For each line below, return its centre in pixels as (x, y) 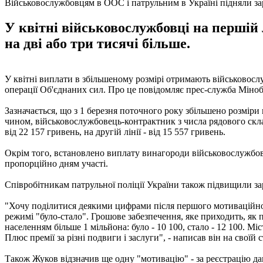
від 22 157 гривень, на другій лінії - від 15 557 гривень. (115, 131)
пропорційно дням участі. (56, 163)
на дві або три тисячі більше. (97, 43)
